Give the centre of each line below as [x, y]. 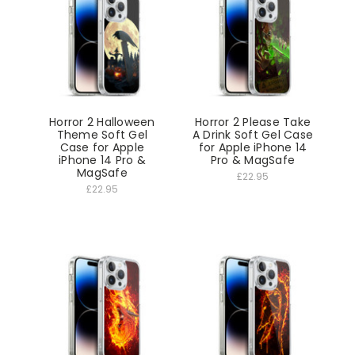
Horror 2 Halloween [102, 122]
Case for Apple [102, 148]
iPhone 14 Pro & [102, 160]
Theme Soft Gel [102, 135]
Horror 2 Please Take [253, 122]
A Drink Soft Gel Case [253, 135]
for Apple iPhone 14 [253, 148]
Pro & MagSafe [253, 160]
